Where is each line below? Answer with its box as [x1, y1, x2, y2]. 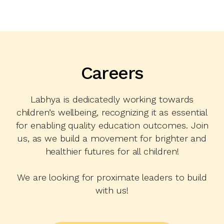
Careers [80, 62, 143, 83]
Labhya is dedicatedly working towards [30, 93, 194, 104]
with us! [95, 184, 128, 195]
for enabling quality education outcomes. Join [15, 119, 208, 130]
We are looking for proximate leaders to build [17, 171, 207, 182]
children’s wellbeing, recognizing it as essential [16, 106, 208, 117]
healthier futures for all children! [45, 145, 179, 156]
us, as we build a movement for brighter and [17, 132, 207, 143]
